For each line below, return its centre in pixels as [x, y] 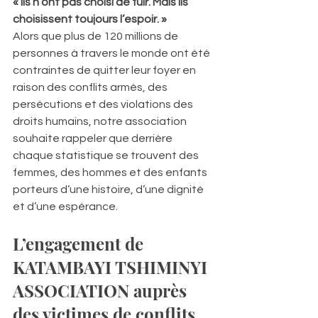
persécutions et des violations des [104, 104]
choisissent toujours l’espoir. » [90, 19]
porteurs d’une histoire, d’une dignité [109, 189]
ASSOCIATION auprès [102, 290]
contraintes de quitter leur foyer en [105, 70]
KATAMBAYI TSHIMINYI [112, 267]
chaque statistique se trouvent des [107, 155]
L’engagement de [80, 243]
